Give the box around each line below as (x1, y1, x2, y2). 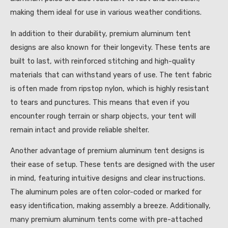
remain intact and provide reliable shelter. (10, 125, 149, 134)
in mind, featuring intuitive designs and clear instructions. (10, 174, 205, 183)
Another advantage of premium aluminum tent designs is (10, 146, 205, 156)
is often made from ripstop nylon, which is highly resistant (10, 83, 209, 93)
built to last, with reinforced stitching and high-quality (10, 56, 195, 66)
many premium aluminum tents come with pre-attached (10, 215, 203, 224)
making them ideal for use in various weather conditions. (10, 8, 202, 17)
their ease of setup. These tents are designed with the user (10, 160, 215, 169)
